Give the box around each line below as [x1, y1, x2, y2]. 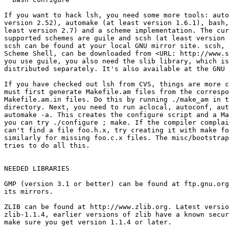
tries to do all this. [4, 141, 90, 149]
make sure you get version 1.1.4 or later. [4, 218, 172, 226]
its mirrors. [4, 187, 53, 195]
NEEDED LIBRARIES [4, 164, 70, 172]
